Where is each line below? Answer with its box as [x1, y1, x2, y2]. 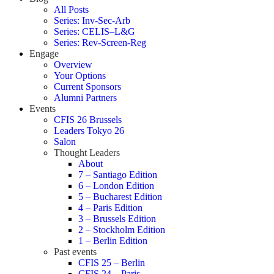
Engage [29, 48, 59, 59]
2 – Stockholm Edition [78, 224, 165, 235]
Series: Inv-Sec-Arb [54, 15, 130, 26]
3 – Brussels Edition [78, 213, 156, 224]
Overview [54, 59, 92, 70]
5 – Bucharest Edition [78, 191, 162, 202]
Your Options [54, 70, 106, 81]
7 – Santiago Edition [78, 169, 157, 180]
